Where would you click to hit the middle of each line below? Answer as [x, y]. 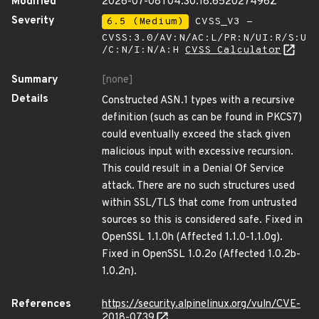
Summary [35, 80]
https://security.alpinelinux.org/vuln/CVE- [201, 304]
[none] [117, 80]
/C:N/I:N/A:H [143, 50]
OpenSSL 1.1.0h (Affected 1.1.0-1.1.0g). [192, 237]
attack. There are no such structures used [198, 186]
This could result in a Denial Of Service [193, 169]
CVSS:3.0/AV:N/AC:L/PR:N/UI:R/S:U [204, 38]
